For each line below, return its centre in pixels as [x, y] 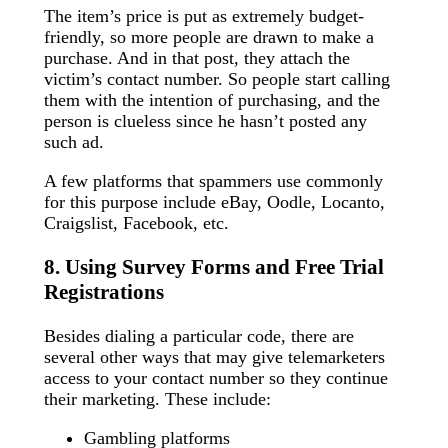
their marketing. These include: [157, 399]
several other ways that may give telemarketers [214, 357]
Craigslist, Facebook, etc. [136, 222]
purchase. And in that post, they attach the [197, 57]
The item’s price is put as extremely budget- [204, 15]
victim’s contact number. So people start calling [217, 78]
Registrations [104, 292]
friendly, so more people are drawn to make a [209, 36]
